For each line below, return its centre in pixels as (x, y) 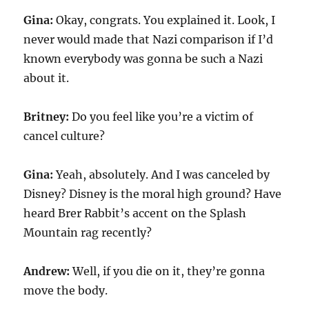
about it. (47, 78)
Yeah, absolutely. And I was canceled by (162, 175)
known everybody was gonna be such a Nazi (143, 59)
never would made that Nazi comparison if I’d (149, 39)
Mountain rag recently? (88, 232)
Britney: (47, 117)
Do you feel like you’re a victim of (161, 117)
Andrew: (47, 271)
